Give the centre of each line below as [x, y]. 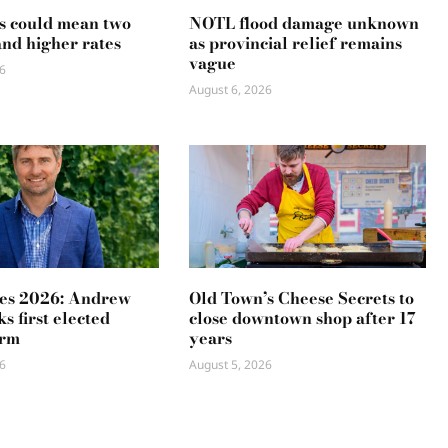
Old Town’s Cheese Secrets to [302, 298]
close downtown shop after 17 [303, 318]
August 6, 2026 [231, 90]
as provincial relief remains [296, 43]
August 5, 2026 [231, 365]
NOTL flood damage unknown [304, 23]
